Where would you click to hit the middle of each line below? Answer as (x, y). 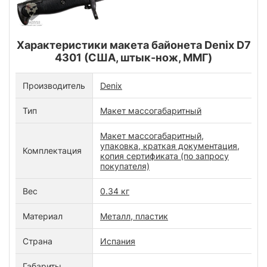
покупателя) (125, 166)
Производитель (54, 85)
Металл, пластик (134, 216)
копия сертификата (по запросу (164, 156)
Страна (38, 241)
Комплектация (52, 150)
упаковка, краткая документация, (170, 145)
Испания (118, 241)
